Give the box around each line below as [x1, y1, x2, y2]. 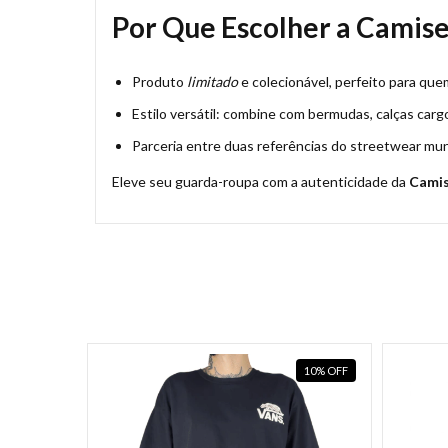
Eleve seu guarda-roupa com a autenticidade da [112, 172, 409, 190]
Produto [132, 72, 187, 90]
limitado [187, 72, 238, 90]
